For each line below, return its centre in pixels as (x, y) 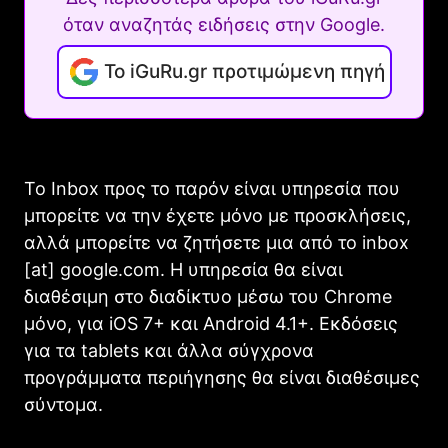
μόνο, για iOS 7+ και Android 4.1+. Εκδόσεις (211, 324)
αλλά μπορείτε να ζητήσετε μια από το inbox (216, 243)
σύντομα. (63, 405)
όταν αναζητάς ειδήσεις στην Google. (224, 25)
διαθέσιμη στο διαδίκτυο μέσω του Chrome (208, 297)
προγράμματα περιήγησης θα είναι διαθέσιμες (222, 378)
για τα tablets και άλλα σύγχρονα (169, 351)
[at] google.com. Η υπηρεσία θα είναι (183, 270)
